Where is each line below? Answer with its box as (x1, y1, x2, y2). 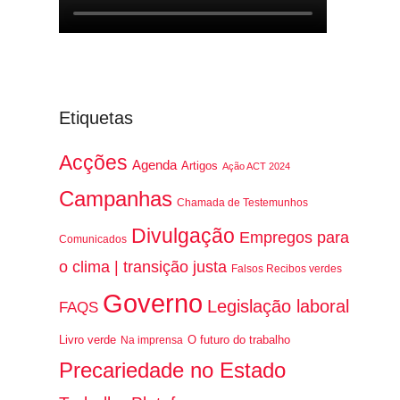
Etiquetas (59, 108, 134, 128)
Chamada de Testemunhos (177, 196, 309, 209)
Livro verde (59, 333, 117, 346)
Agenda (132, 157, 178, 172)
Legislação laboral (207, 296, 350, 316)
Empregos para (239, 229, 350, 246)
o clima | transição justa (59, 258, 228, 276)
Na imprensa (121, 334, 184, 346)
